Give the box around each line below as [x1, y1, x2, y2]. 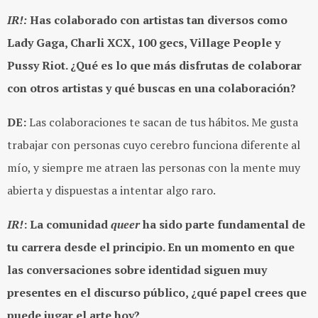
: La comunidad [23, 216, 111, 233]
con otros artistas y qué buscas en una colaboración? [7, 80, 296, 97]
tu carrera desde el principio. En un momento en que [7, 239, 295, 256]
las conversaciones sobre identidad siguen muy [7, 262, 267, 278]
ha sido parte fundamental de [140, 216, 305, 233]
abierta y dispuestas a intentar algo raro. [7, 182, 216, 199]
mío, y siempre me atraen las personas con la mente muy [7, 160, 300, 176]
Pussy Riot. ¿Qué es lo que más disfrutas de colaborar [7, 57, 302, 74]
